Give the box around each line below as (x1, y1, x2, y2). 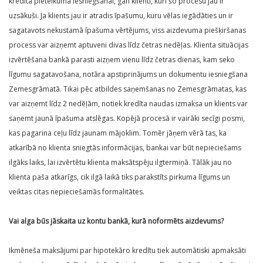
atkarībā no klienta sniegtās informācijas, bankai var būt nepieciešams (9, 143, 241, 153)
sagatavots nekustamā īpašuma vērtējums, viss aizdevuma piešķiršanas (9, 25, 246, 36)
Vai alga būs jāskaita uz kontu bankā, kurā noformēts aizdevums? (9, 216, 224, 227)
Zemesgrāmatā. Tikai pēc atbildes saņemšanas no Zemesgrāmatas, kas (9, 84, 247, 95)
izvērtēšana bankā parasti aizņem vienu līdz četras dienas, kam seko (9, 55, 235, 65)
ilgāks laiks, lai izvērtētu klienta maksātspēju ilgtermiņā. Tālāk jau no (9, 157, 232, 168)
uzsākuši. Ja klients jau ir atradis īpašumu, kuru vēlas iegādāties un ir (9, 11, 233, 21)
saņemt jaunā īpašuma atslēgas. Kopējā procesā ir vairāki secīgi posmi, (9, 113, 245, 124)
